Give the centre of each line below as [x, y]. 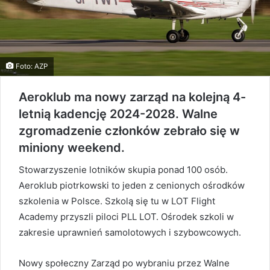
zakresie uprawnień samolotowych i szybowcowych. [132, 233]
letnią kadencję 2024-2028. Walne [118, 114]
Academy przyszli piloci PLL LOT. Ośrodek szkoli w [126, 217]
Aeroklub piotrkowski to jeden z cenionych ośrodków [132, 186]
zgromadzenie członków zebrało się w [129, 131]
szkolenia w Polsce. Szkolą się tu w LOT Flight [117, 201]
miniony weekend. [72, 148]
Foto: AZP [31, 67]
